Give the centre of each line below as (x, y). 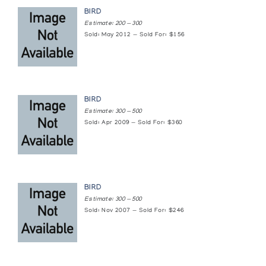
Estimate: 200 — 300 (113, 24)
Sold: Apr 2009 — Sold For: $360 (134, 123)
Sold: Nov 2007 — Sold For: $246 (134, 211)
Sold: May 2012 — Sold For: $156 (134, 35)
